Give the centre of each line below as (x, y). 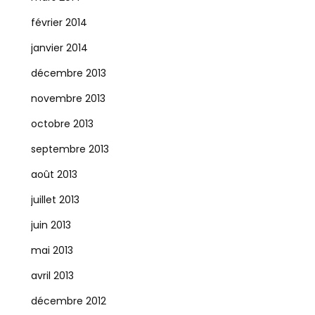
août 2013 (54, 174)
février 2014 (59, 22)
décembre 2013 (68, 73)
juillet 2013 (55, 200)
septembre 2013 (70, 149)
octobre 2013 (62, 124)
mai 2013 (52, 250)
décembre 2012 (68, 301)
